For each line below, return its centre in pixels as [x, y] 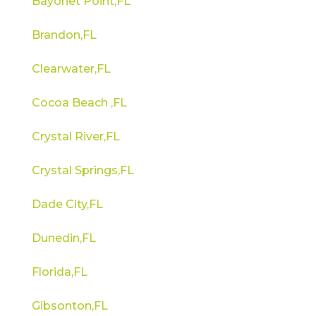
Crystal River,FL [75, 136]
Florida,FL [59, 272]
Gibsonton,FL [69, 305]
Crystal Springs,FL [83, 170]
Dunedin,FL [63, 238]
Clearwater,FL [71, 68]
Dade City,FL [67, 204]
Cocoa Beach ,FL [79, 102]
